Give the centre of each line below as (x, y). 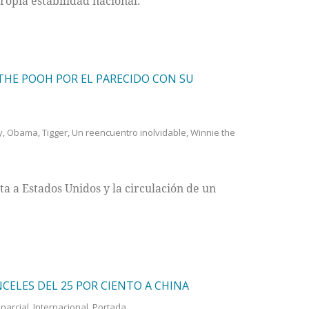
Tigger (54, 133)
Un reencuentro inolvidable (129, 133)
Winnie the (212, 133)
